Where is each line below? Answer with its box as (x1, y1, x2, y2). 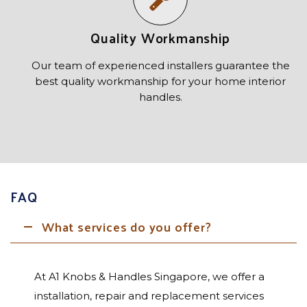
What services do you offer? (42, 214, 212, 238)
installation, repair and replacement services (34, 288, 264, 302)
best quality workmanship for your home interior (35, 74, 286, 88)
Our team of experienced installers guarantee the (31, 58, 290, 72)
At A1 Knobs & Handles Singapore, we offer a (34, 269, 265, 283)
